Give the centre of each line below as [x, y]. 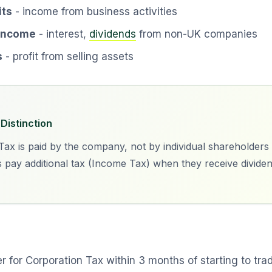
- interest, [63, 34]
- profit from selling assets [68, 56]
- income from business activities [95, 12]
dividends [113, 34]
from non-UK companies [197, 34]
